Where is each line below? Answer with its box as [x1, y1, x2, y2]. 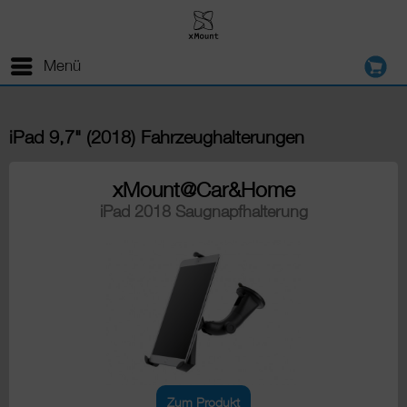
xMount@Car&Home [112, 177, 295, 203]
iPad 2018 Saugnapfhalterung [99, 202, 308, 222]
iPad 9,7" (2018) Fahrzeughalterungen [9, 126, 304, 147]
